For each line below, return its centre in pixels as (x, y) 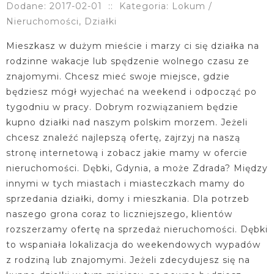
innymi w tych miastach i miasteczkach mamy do (126, 183)
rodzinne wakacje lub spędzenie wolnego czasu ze (128, 61)
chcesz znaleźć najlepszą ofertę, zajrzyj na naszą (123, 138)
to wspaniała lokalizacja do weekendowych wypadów (133, 245)
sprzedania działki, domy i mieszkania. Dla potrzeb (128, 199)
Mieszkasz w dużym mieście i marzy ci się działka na (133, 46)
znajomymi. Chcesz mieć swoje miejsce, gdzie (118, 76)
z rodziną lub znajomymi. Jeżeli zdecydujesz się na (128, 260)
